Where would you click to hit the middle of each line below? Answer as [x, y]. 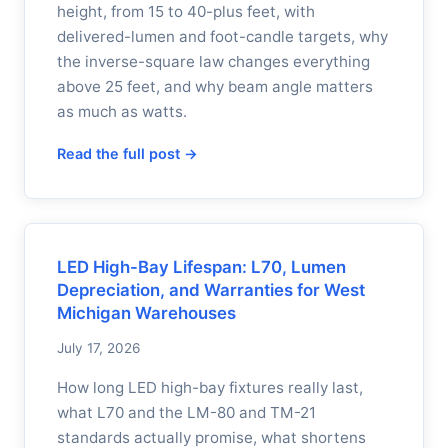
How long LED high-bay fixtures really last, [210, 387]
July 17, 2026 [98, 348]
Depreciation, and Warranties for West [211, 290]
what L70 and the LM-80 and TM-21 [186, 412]
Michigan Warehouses [146, 313]
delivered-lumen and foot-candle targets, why [222, 36]
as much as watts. [122, 111]
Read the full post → [127, 153]
